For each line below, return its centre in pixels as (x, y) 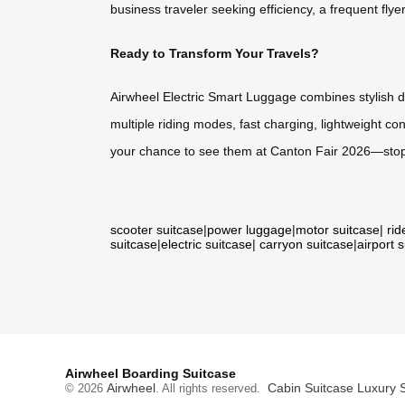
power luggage (250, 230)
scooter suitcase (157, 230)
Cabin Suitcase (311, 388)
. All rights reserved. (212, 389)
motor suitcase (338, 230)
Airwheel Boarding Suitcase (151, 374)
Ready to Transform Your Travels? (215, 53)
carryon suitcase (306, 245)
